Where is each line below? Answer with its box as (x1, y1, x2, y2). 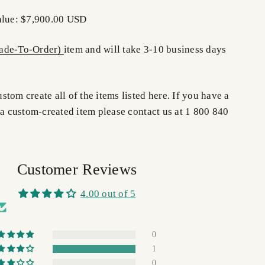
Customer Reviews (17, 161, 137, 179)
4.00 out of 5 (80, 188, 136, 200)
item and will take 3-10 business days (63, 44, 227, 56)
